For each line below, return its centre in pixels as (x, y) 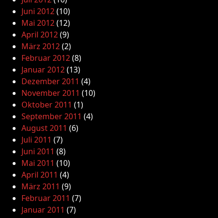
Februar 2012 (46, 58)
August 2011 (44, 128)
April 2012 (40, 35)
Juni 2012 (38, 11)
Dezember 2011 (50, 81)
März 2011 (41, 186)
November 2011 (51, 93)
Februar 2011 (46, 198)
